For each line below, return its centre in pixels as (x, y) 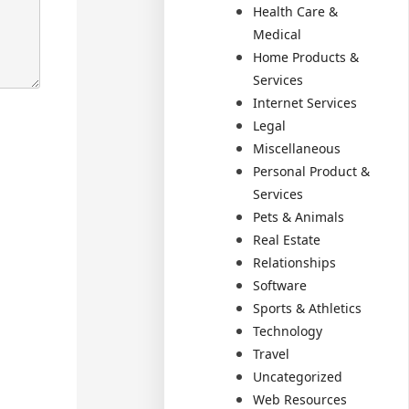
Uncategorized (298, 377)
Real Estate (287, 240)
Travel (272, 354)
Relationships (295, 262)
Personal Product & (312, 171)
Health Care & (296, 11)
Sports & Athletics (308, 308)
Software (280, 285)
